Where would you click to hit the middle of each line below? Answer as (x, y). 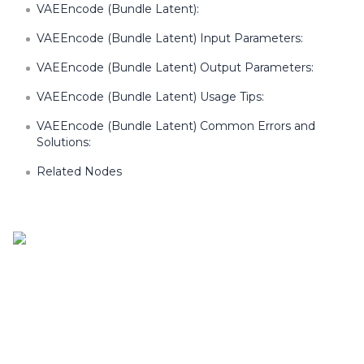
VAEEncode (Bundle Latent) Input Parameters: (170, 38)
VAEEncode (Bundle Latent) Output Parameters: (175, 67)
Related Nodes (79, 171)
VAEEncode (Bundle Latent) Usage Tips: (150, 97)
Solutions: (63, 142)
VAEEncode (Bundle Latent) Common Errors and (175, 126)
